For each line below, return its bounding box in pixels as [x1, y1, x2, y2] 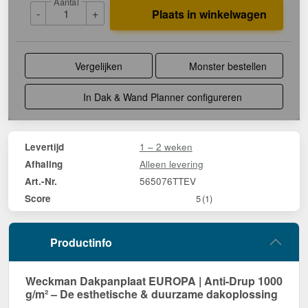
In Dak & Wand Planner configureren [80, 89, 243, 104]
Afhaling [25, 157, 63, 170]
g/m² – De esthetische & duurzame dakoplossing [25, 285, 278, 302]
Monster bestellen [189, 58, 267, 73]
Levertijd [25, 140, 64, 153]
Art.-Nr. [25, 174, 57, 188]
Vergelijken [72, 58, 123, 73]
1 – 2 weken [139, 139, 192, 153]
